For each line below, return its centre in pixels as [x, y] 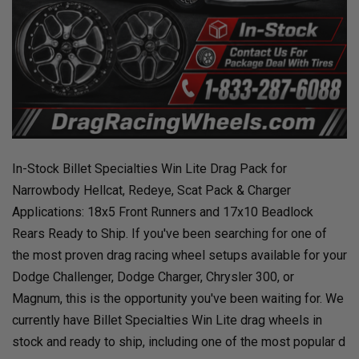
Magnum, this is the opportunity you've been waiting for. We [178, 299]
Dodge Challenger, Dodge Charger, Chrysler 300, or [153, 277]
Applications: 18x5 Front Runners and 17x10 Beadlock [163, 212]
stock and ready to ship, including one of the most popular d [179, 342]
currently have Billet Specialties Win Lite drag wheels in [167, 321]
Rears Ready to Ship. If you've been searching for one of [169, 234]
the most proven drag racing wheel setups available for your [179, 256]
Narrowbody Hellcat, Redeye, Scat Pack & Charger [151, 191]
